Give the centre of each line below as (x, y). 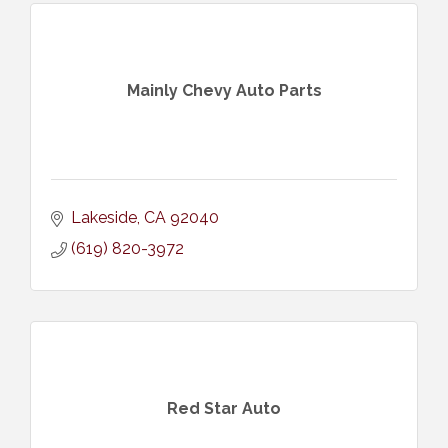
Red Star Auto (224, 409)
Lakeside (104, 217)
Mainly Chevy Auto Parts (224, 91)
